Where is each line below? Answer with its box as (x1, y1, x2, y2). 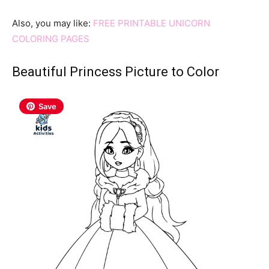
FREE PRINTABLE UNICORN (93, 17, 210, 29)
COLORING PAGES (12, 32, 89, 44)
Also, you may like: (12, 17, 93, 29)
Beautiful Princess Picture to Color (12, 64, 219, 79)
